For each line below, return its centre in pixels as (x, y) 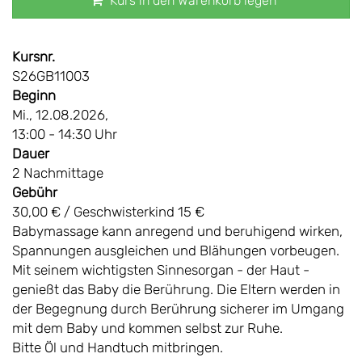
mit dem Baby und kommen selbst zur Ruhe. (147, 328)
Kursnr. (34, 57)
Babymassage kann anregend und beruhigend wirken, (177, 232)
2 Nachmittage (58, 173)
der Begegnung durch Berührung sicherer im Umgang (178, 309)
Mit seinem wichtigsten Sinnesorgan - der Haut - (161, 270)
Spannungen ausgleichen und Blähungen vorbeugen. (176, 251)
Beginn (34, 96)
